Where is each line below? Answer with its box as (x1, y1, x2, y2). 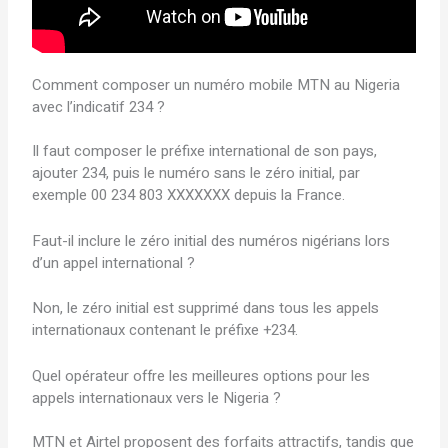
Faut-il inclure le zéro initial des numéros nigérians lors (32, 230, 391, 253)
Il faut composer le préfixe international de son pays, (32, 140, 378, 163)
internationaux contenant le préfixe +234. (32, 318, 299, 341)
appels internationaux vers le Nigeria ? (32, 386, 282, 409)
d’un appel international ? (32, 252, 196, 275)
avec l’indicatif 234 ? (32, 95, 166, 118)
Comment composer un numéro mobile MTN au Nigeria (32, 73, 401, 96)
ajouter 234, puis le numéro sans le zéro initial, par (32, 162, 361, 185)
